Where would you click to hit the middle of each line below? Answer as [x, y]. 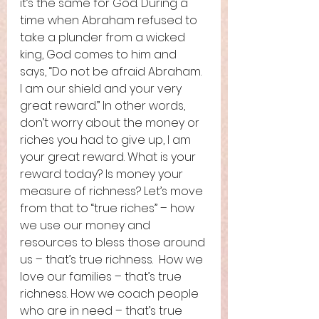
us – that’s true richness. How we [113, 260]
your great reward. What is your [109, 157]
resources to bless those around [114, 242]
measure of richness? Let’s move [113, 191]
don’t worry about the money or [111, 123]
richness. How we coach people [111, 294]
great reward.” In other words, [104, 106]
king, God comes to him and [100, 54]
